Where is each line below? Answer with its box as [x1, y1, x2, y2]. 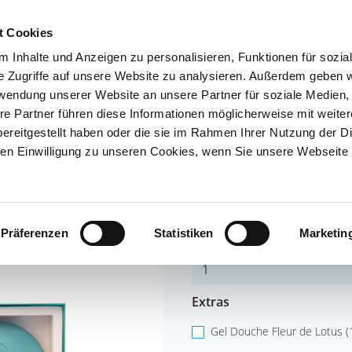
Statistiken [154, 225, 214, 240]
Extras [191, 292, 229, 310]
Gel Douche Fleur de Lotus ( [210, 324, 349, 339]
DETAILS [188, 196, 238, 212]
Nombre [191, 229, 242, 247]
